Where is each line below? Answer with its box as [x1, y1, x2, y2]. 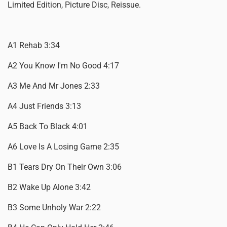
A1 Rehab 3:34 [8, 41, 60, 51]
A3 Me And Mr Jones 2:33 [8, 81, 100, 91]
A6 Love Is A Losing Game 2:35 [8, 142, 119, 152]
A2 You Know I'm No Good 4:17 [8, 61, 119, 71]
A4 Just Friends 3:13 [8, 101, 81, 111]
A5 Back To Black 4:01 [8, 122, 88, 132]
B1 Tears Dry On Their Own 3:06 [8, 162, 122, 172]
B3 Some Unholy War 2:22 [8, 203, 101, 213]
